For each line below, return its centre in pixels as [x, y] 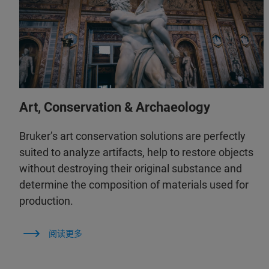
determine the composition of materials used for [134, 185]
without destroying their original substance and [131, 169]
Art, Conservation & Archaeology [115, 107]
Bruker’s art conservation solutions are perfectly [132, 136]
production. [46, 201]
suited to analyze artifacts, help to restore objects [136, 153]
